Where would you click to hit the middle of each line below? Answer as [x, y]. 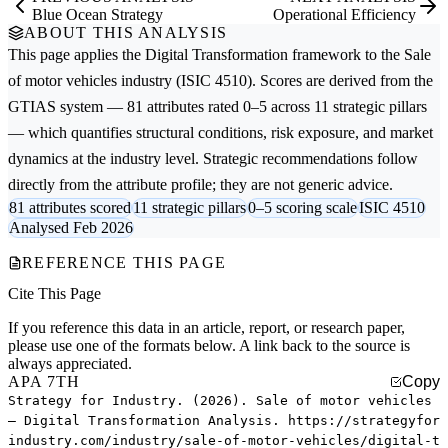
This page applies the [76, 55]
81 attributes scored [70, 208]
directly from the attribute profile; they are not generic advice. [200, 185]
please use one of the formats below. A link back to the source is [209, 346]
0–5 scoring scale [302, 208]
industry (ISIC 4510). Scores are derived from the [275, 81]
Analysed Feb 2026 [71, 228]
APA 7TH [44, 382]
